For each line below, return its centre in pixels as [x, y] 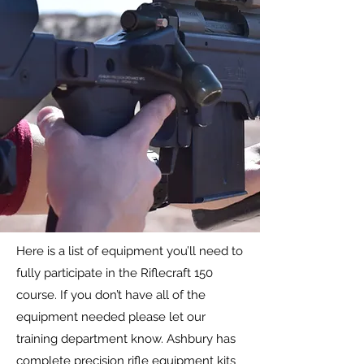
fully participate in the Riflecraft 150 [115, 273]
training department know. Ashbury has [126, 339]
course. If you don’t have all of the [111, 295]
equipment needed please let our [111, 317]
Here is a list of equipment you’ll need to [130, 251]
